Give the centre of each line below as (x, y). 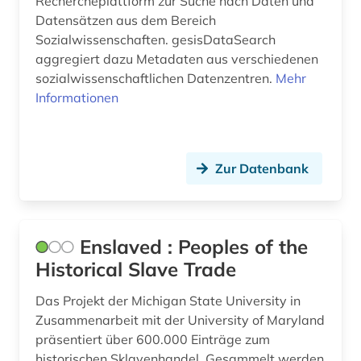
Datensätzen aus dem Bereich (126, 21)
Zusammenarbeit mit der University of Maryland (180, 320)
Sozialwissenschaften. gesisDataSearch (156, 40)
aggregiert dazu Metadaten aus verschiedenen (177, 59)
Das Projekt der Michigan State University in (168, 301)
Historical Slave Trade (136, 270)
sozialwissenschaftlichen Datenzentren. (156, 79)
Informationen (77, 98)
